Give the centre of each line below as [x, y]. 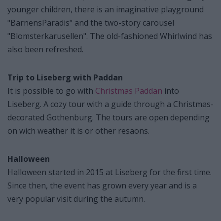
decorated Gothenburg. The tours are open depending [109, 117]
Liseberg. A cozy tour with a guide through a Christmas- [110, 104]
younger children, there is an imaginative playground [106, 9]
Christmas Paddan [129, 91]
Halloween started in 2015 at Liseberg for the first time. [110, 172]
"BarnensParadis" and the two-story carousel [91, 22]
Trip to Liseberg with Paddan [65, 77]
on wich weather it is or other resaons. [78, 130]
